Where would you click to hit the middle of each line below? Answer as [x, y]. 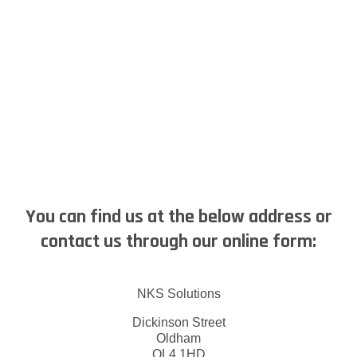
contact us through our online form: [178, 241]
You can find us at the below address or [178, 216]
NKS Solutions [178, 293]
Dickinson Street [178, 322]
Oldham [178, 338]
